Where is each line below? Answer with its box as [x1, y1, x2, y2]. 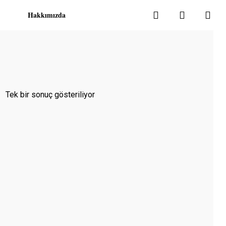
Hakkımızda [27, 10, 66, 20]
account [185, 8, 220, 21]
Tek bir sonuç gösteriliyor [6, 90, 95, 99]
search [158, 8, 188, 21]
